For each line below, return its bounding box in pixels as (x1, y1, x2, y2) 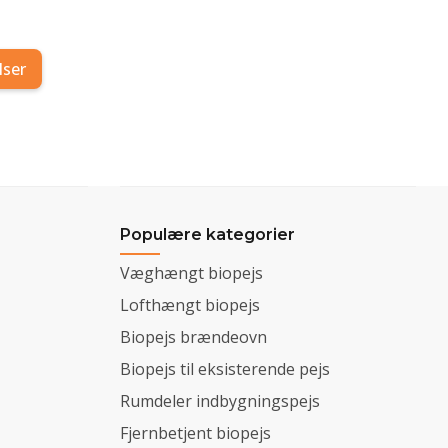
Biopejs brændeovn (120, 325, 267, 348)
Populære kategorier (120, 224, 295, 244)
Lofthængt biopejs (120, 293, 260, 316)
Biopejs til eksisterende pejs (120, 357, 330, 380)
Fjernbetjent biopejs (120, 421, 271, 444)
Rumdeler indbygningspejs (120, 389, 320, 412)
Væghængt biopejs (120, 261, 263, 284)
